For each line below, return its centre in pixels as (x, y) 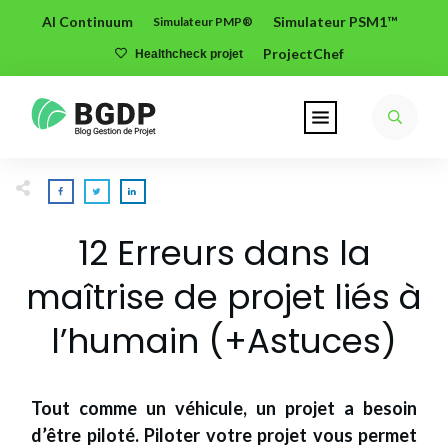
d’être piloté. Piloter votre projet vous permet (224, 435)
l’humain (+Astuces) (224, 341)
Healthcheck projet (188, 54)
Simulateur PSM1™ (334, 21)
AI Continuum (87, 21)
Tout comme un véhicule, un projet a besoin (224, 408)
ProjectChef (303, 53)
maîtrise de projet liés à (224, 297)
